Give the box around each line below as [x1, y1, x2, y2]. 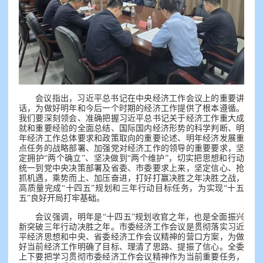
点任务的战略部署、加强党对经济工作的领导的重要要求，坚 [19, 143, 244, 153]
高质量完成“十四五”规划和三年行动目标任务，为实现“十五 [19, 183, 244, 193]
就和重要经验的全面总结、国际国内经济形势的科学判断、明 [19, 123, 244, 133]
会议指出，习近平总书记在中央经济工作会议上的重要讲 [35, 93, 244, 103]
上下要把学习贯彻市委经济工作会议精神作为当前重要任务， [19, 252, 244, 261]
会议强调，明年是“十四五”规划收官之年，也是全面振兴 [35, 212, 244, 221]
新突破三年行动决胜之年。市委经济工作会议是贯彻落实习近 [19, 222, 244, 231]
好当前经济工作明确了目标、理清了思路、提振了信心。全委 [19, 242, 244, 251]
